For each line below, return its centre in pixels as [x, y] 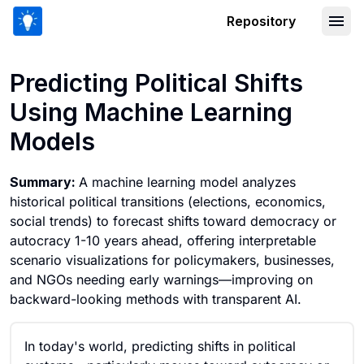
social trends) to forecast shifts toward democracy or [173, 221]
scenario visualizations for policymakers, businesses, [172, 260]
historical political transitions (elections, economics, [168, 201]
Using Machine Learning [151, 112]
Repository [261, 21]
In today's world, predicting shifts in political [160, 346]
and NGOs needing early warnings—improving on [161, 279]
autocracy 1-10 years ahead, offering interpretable [163, 240]
